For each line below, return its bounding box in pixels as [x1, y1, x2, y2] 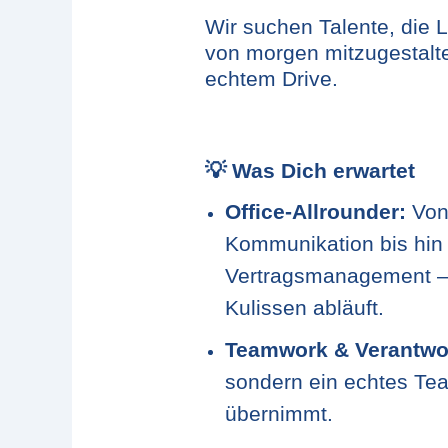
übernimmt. [225, 402, 333, 427]
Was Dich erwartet [226, 159, 415, 183]
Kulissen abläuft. [225, 295, 384, 320]
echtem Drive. [205, 67, 344, 91]
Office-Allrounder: [225, 199, 406, 224]
